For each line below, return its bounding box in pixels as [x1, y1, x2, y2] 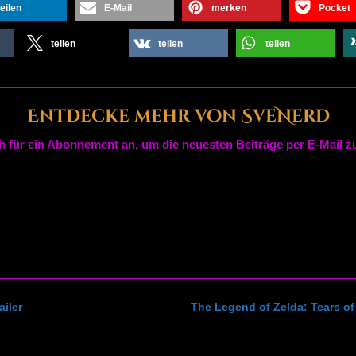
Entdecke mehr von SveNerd [26, 105, 330, 129]
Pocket [319, 2, 350, 14]
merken [211, 2, 246, 14]
